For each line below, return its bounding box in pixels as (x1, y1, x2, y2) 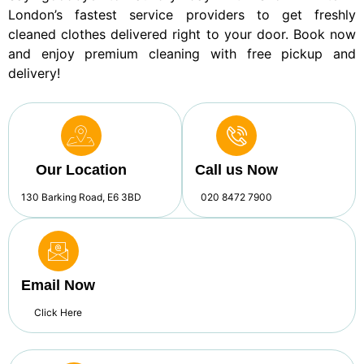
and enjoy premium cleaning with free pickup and (8, 45, 356, 62)
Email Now (21, 277, 95, 294)
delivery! (8, 64, 60, 81)
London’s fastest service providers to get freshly (8, 6, 356, 23)
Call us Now (195, 162, 278, 179)
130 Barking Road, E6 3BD (21, 191, 141, 204)
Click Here (34, 306, 82, 319)
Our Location (36, 162, 127, 179)
